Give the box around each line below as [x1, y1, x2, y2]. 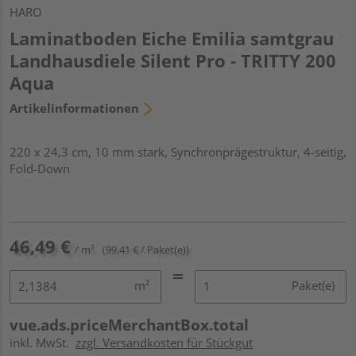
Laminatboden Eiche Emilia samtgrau [10, 25, 334, 50]
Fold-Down [10, 160, 70, 176]
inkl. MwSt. [10, 334, 75, 350]
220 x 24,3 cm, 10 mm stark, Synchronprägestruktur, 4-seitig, [10, 143, 346, 160]
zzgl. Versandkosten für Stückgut [75, 334, 253, 350]
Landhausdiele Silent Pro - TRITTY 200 [10, 48, 336, 72]
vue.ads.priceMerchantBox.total [10, 314, 249, 335]
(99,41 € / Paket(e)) [103, 242, 189, 257]
